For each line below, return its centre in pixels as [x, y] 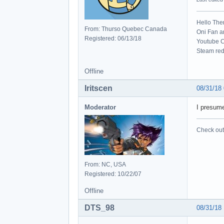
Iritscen [98, 88]
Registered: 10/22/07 [113, 174]
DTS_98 [99, 207]
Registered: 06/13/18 [113, 38]
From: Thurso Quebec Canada [126, 29]
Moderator [100, 107]
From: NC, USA [105, 164]
